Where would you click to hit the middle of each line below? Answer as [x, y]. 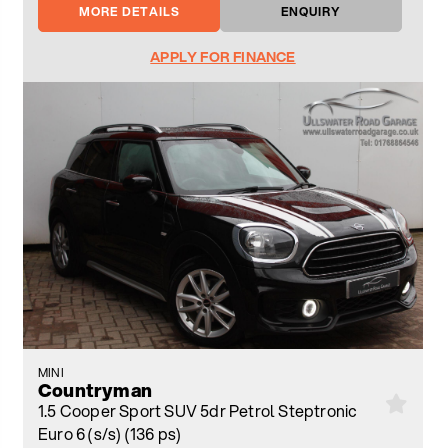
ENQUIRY [311, 11]
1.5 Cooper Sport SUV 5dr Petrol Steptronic [198, 410]
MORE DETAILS [129, 11]
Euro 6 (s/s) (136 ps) [110, 433]
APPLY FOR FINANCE [223, 56]
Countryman [95, 389]
